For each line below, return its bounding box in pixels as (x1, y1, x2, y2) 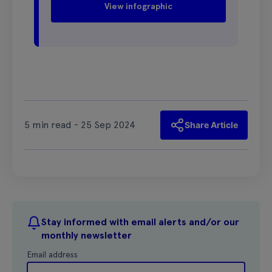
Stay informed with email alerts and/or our (41, 216, 239, 228)
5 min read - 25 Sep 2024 (24, 118, 135, 131)
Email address (27, 249, 78, 259)
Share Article (185, 119, 238, 130)
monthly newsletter (41, 229, 132, 241)
